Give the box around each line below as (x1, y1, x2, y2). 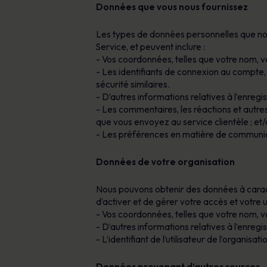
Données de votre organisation (95, 156, 235, 167)
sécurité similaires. (95, 79, 170, 90)
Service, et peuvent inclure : (95, 41, 205, 52)
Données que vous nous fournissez (95, 1, 248, 13)
